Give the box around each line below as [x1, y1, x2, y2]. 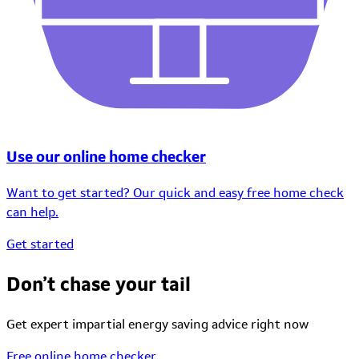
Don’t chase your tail [6, 272, 191, 296]
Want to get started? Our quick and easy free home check [6, 184, 344, 200]
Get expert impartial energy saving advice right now [6, 316, 309, 332]
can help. [6, 204, 58, 220]
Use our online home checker [6, 147, 206, 167]
